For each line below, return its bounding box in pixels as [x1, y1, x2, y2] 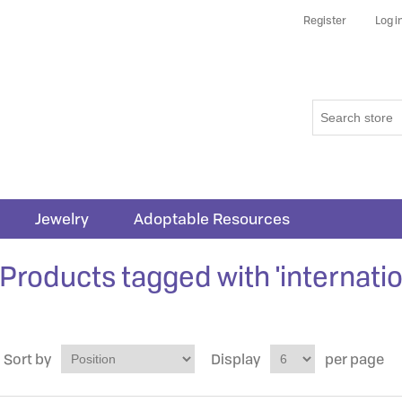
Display [210, 349, 260, 369]
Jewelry [35, 208, 89, 229]
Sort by [3, 349, 51, 369]
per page [324, 349, 384, 369]
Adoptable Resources [134, 208, 290, 229]
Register [303, 13, 346, 28]
